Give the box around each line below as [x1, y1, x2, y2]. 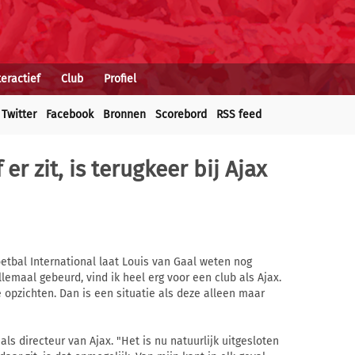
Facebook [46, 108, 94, 121]
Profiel [104, 72, 136, 86]
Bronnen [103, 108, 146, 121]
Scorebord [155, 108, 207, 121]
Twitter [2, 108, 36, 121]
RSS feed [216, 108, 261, 121]
